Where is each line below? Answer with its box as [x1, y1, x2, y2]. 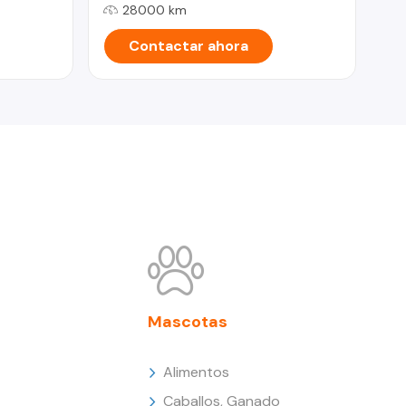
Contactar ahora [128, 35, 248, 55]
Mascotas [148, 310, 228, 333]
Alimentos [163, 362, 230, 382]
